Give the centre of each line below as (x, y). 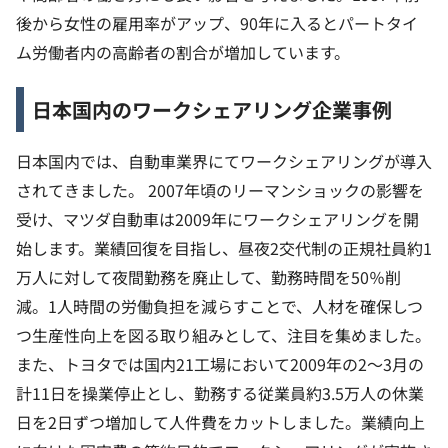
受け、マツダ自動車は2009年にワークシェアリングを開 (217, 219)
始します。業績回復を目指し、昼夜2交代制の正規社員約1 (224, 248)
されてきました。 (80, 190)
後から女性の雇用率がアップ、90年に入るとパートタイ (217, 23)
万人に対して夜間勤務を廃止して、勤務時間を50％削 (208, 277)
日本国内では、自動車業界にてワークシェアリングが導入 (224, 161)
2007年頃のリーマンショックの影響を (286, 190)
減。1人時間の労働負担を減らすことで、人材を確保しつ (219, 306)
